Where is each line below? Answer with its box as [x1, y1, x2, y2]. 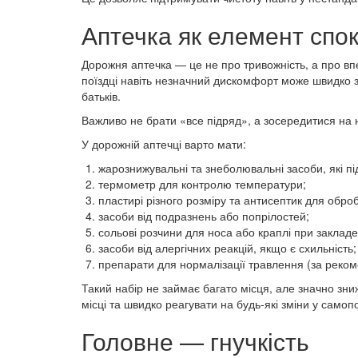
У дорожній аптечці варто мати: [82, 136, 246, 152]
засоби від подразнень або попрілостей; [98, 208, 309, 224]
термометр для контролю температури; [98, 176, 306, 192]
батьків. [82, 88, 121, 104]
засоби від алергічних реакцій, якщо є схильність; [98, 240, 356, 256]
